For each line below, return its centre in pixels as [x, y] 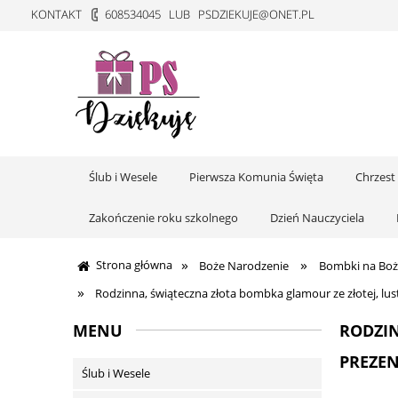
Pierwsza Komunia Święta [256, 177]
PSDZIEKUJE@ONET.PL [256, 14]
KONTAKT [56, 14]
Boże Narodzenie [244, 266]
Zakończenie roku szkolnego [163, 218]
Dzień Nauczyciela [317, 218]
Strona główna [134, 265]
